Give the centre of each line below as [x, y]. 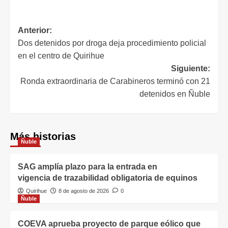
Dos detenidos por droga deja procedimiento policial [112, 43]
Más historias [43, 136]
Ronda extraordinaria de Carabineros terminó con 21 [115, 81]
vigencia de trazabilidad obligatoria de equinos [110, 178]
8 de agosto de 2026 [84, 191]
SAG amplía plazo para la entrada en [88, 166]
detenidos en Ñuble [175, 94]
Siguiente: [191, 68]
